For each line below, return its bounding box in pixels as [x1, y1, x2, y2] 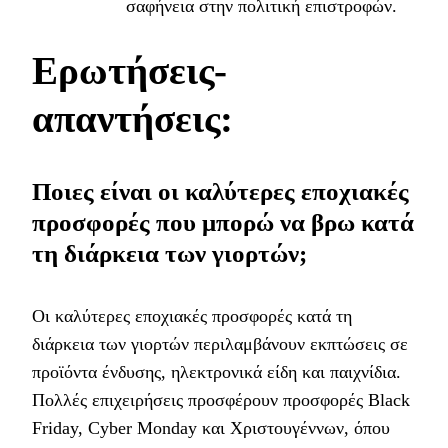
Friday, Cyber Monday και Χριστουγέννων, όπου [32, 418, 390, 439]
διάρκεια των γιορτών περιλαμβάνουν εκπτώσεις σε [32, 334, 408, 355]
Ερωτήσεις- [32, 49, 227, 93]
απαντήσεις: [32, 97, 233, 141]
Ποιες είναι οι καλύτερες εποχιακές [32, 177, 409, 205]
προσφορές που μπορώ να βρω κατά [32, 208, 414, 236]
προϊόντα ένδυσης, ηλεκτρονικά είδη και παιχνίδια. [32, 362, 401, 383]
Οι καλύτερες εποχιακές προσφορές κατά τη [32, 306, 352, 327]
